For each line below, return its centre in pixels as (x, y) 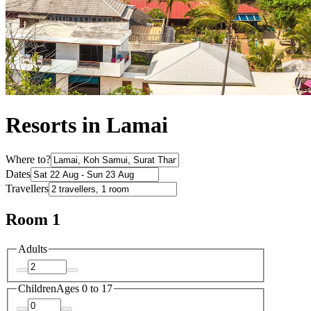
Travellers (27, 189)
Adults (33, 249)
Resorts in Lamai (87, 125)
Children (37, 288)
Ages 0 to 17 (84, 288)
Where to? (28, 160)
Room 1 (33, 220)
